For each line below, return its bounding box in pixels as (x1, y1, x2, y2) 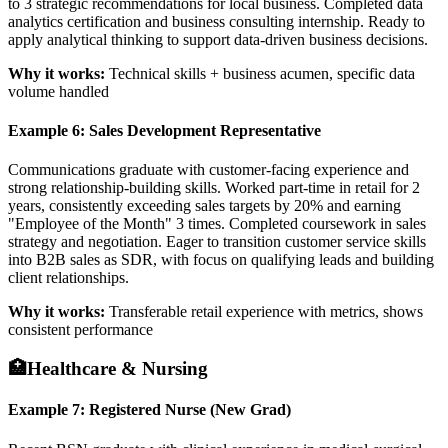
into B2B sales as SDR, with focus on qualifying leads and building (8, 251, 434, 269)
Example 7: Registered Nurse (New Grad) (8, 401, 291, 419)
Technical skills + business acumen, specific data (105, 64, 415, 82)
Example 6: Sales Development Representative (8, 122, 321, 140)
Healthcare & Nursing (27, 358, 208, 380)
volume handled (8, 82, 109, 100)
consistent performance (8, 321, 153, 339)
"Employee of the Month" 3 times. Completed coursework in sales (8, 215, 426, 233)
